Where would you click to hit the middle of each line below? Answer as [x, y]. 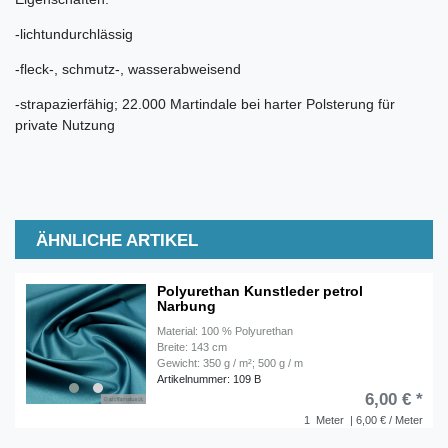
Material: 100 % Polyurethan [225, 330]
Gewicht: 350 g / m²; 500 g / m [230, 362]
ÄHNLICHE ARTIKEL [117, 240]
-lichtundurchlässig [74, 33]
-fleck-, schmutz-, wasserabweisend [128, 68]
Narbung [187, 305]
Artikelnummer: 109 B [209, 378]
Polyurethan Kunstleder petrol [260, 290]
